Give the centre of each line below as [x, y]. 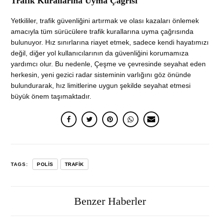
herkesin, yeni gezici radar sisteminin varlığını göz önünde [101, 75]
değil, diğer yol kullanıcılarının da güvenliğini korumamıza [100, 53]
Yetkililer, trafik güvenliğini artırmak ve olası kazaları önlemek [105, 21]
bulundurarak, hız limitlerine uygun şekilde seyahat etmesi [101, 86]
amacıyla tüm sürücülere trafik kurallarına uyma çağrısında [102, 32]
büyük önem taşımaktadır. [51, 96]
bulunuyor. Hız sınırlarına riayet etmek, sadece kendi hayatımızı [110, 42]
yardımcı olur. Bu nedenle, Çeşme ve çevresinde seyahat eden [109, 64]
